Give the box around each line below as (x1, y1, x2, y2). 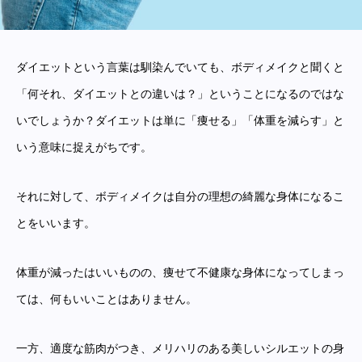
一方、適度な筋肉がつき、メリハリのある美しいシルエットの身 (16, 342, 344, 355)
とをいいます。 (16, 217, 95, 229)
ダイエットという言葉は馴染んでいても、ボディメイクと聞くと (16, 61, 344, 74)
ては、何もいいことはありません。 (16, 293, 197, 305)
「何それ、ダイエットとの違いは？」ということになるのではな (16, 87, 344, 100)
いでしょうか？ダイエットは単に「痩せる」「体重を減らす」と (16, 114, 344, 127)
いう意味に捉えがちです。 (16, 141, 152, 154)
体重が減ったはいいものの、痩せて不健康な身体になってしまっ (16, 266, 344, 279)
